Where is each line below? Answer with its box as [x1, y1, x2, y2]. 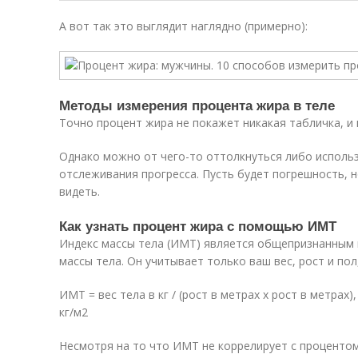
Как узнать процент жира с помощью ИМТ [59, 216, 336, 235]
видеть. [59, 184, 100, 199]
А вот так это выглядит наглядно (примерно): [59, 18, 308, 34]
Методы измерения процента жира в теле [59, 95, 335, 114]
